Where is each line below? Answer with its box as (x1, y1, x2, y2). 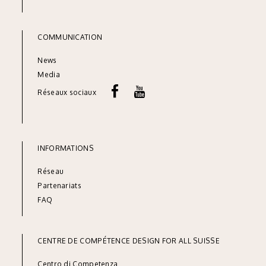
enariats (52, 180, 81, 190)
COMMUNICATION (37, 33, 103, 42)
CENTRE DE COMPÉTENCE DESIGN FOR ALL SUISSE (37, 236, 220, 245)
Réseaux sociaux (37, 88, 112, 97)
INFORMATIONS (37, 143, 94, 153)
